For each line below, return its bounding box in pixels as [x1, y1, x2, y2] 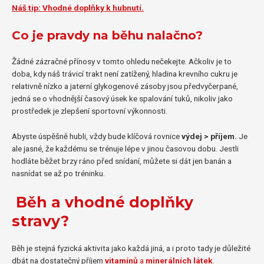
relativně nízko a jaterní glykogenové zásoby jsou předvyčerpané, [12, 81, 238, 91]
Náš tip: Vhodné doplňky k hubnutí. [12, 3, 144, 13]
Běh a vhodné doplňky [12, 193, 193, 211]
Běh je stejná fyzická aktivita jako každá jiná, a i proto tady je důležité [12, 243, 250, 253]
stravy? [12, 212, 73, 230]
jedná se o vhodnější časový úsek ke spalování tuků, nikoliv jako [12, 94, 233, 104]
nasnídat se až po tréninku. [12, 169, 107, 179]
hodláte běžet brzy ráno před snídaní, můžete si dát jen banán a [12, 156, 232, 166]
